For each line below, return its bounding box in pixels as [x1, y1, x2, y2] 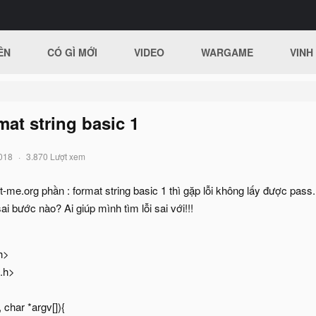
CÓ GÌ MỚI [47, 45, 98, 59]
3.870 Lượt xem [26, 150, 85, 162]
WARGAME [201, 45, 254, 59]
